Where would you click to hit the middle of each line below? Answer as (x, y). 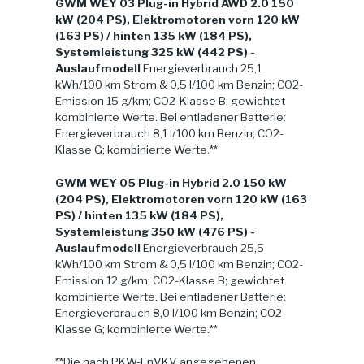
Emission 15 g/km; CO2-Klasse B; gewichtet (170, 101)
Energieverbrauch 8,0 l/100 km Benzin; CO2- (171, 312)
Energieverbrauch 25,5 (202, 247)
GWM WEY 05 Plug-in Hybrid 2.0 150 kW (171, 182)
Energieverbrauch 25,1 (202, 69)
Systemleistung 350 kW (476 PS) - (155, 231)
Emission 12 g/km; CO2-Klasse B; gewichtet (170, 280)
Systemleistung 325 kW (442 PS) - (155, 52)
